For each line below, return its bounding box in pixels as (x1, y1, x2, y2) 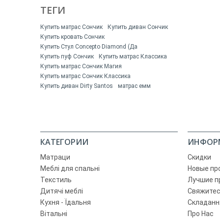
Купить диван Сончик (108, 23, 168, 30)
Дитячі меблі (40, 187, 83, 195)
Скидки (188, 153, 211, 161)
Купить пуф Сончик (40, 53, 94, 60)
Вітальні (40, 209, 67, 218)
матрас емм (118, 82, 151, 89)
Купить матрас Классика (99, 53, 167, 60)
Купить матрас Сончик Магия (40, 62, 122, 70)
